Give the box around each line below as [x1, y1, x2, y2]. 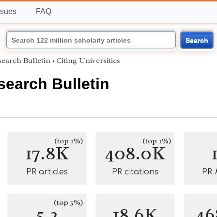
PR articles [26, 168, 68, 176]
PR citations [112, 168, 158, 176]
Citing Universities [56, 56, 120, 65]
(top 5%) [54, 198, 83, 207]
